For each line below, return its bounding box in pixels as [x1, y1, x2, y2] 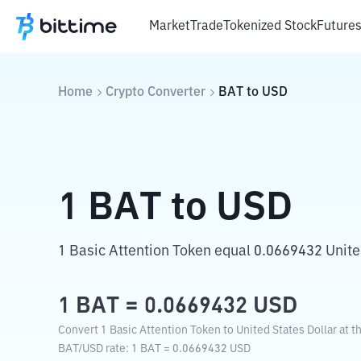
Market [149, 19, 190, 33]
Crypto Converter [106, 86, 205, 99]
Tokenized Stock [223, 19, 317, 33]
